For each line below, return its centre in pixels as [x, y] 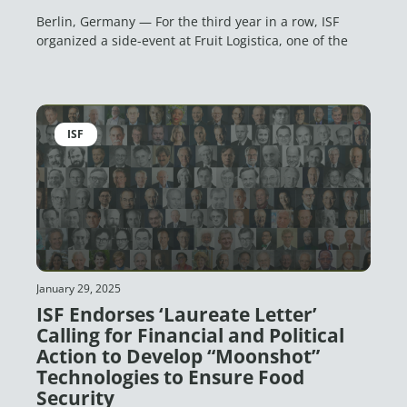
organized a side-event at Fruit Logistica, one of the [192, 40]
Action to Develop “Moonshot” [178, 356]
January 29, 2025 [79, 288]
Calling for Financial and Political [190, 335]
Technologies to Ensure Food [170, 377]
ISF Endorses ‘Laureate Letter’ [177, 314]
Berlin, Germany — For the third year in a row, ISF [188, 21]
